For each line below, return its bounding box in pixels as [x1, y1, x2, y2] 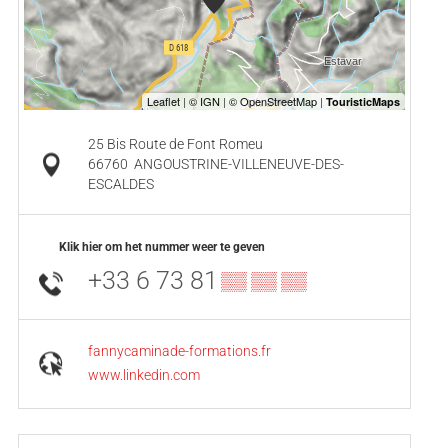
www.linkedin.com [87, 366, 200, 384]
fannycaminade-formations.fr [87, 342, 271, 360]
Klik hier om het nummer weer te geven [59, 239, 265, 254]
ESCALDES [87, 175, 154, 193]
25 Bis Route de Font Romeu [87, 135, 263, 153]
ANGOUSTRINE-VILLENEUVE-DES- [133, 155, 344, 173]
